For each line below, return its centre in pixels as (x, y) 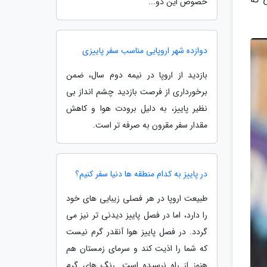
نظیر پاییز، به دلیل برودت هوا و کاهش (137, 108)
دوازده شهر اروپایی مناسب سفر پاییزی (145, 51)
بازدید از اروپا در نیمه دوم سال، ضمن (137, 75)
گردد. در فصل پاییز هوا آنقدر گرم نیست (137, 232)
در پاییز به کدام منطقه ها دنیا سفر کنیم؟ (141, 174)
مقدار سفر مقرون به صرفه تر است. (150, 125)
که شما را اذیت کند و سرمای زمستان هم (137, 249)
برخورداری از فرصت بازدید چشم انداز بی (137, 92)
